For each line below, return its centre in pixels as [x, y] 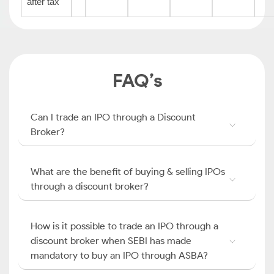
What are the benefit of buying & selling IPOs [128, 172]
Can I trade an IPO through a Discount [113, 117]
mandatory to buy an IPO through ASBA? [119, 255]
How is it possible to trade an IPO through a [124, 226]
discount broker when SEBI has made [111, 241]
